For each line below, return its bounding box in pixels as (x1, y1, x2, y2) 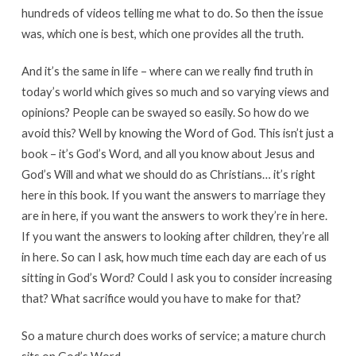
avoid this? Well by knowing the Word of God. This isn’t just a (21, 125, 334, 140)
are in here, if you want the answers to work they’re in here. (21, 207, 327, 222)
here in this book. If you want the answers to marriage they (21, 187, 326, 202)
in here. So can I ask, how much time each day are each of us (21, 249, 327, 264)
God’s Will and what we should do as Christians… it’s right (21, 166, 315, 181)
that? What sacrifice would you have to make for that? (21, 290, 301, 305)
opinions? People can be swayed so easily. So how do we (21, 104, 309, 119)
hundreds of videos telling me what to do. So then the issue (21, 5, 323, 20)
